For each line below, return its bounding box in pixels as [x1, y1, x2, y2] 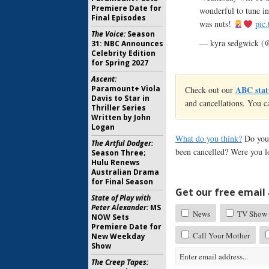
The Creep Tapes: [91, 257, 148, 267]
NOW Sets [91, 212, 129, 222]
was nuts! [199, 18, 234, 30]
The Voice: [91, 29, 125, 39]
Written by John [91, 112, 151, 122]
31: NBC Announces [91, 38, 163, 49]
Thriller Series [91, 103, 146, 113]
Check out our [185, 84, 235, 96]
